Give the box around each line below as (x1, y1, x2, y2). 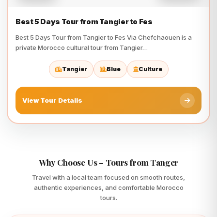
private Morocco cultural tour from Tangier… (15, 44, 148, 51)
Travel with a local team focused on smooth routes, (32, 173, 185, 181)
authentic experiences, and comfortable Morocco (33, 184, 184, 191)
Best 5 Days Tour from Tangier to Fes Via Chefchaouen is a (15, 33, 192, 41)
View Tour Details (22, 96, 82, 104)
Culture (138, 65, 162, 73)
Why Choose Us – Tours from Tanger (38, 157, 179, 168)
